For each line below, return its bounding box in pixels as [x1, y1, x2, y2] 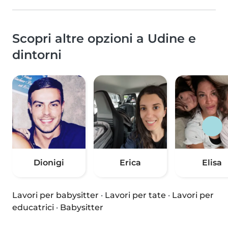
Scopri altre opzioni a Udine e [12, 31, 196, 46]
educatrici [12, 203, 54, 213]
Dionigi [34, 158, 64, 168]
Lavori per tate [105, 190, 166, 201]
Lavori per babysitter [12, 190, 99, 201]
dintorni [12, 47, 62, 63]
